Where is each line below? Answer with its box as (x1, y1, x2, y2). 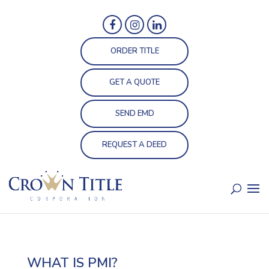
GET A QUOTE (109, 77, 160, 88)
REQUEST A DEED (102, 139, 167, 150)
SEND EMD (115, 108, 154, 119)
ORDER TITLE (110, 46, 159, 56)
